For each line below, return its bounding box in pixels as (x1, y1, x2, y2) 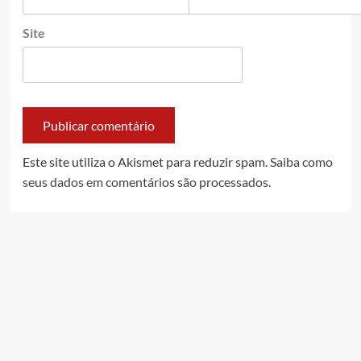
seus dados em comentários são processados (22, 174, 268, 190)
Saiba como (269, 154, 333, 170)
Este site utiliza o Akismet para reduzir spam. (22, 154, 270, 170)
